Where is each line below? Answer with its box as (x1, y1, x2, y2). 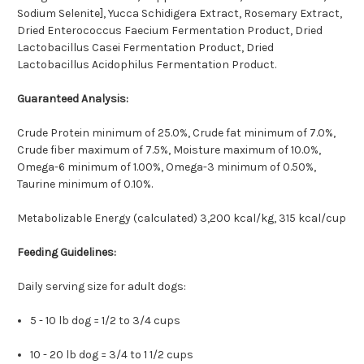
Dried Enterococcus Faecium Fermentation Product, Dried (17, 24, 323, 38)
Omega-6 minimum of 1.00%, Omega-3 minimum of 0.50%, (17, 160, 316, 175)
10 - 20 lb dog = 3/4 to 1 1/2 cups (30, 348, 194, 362)
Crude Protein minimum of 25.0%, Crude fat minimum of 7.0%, (17, 126, 336, 141)
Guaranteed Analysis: (17, 92, 128, 106)
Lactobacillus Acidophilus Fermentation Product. (17, 58, 276, 72)
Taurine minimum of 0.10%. (17, 177, 153, 192)
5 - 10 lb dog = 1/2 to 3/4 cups (30, 314, 181, 328)
